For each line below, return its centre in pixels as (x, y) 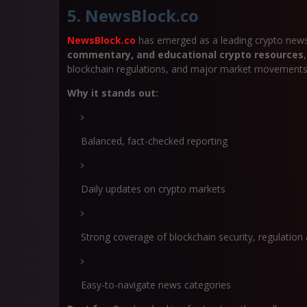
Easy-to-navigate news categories (156, 285)
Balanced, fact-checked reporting (154, 141)
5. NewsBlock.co (133, 15)
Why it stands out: (113, 93)
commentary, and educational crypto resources (185, 54)
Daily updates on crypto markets (153, 189)
